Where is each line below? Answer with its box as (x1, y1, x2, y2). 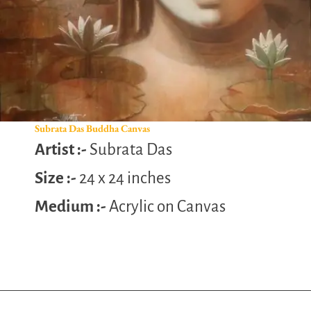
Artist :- (35, 141, 87, 159)
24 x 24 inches (76, 169, 171, 187)
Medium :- (35, 198, 109, 216)
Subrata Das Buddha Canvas (35, 121, 150, 135)
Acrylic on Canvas (109, 198, 226, 216)
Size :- (35, 169, 76, 187)
